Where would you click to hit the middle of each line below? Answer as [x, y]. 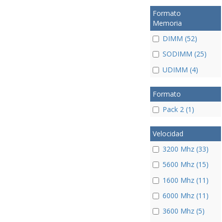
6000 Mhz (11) [185, 195]
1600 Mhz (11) [185, 180]
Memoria [167, 23]
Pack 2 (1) [178, 109]
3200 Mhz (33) [185, 149]
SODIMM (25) [184, 54]
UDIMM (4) [180, 69]
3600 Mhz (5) [183, 211]
